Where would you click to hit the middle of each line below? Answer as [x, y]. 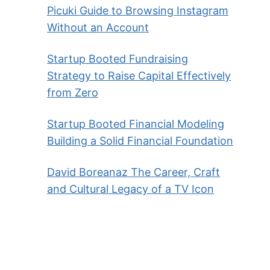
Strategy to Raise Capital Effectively [139, 76]
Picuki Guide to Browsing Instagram [138, 11]
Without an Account [98, 28]
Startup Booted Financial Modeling [136, 124]
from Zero [73, 93]
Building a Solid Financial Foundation [140, 141]
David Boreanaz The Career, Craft [133, 172]
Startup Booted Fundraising [118, 59]
